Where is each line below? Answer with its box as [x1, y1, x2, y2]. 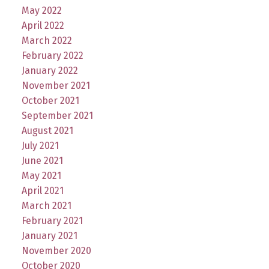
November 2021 [21, 79, 90, 91]
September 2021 [21, 109, 93, 121]
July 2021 [21, 139, 59, 151]
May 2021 [21, 169, 61, 181]
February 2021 [21, 214, 83, 226]
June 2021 [21, 154, 63, 166]
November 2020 [21, 244, 91, 256]
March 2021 [21, 199, 71, 211]
